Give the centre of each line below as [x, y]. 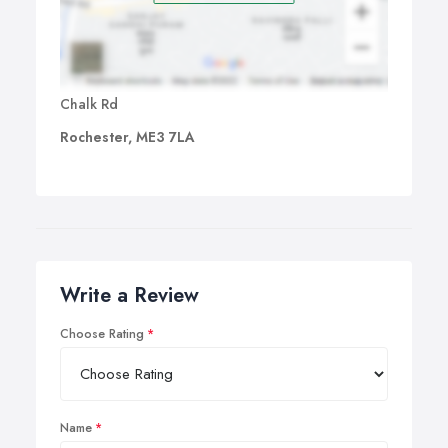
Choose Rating [102, 333]
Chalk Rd [89, 103]
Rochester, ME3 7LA [127, 136]
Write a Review [129, 295]
